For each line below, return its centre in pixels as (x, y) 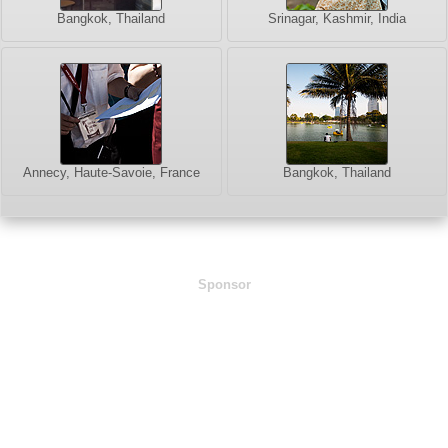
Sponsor (224, 285)
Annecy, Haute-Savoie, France (111, 173)
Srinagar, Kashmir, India (336, 19)
